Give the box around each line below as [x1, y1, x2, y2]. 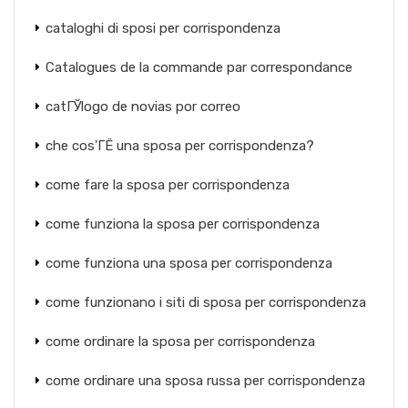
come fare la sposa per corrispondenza [46, 177, 290, 193]
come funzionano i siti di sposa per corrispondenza [46, 294, 366, 311]
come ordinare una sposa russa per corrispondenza [46, 372, 365, 389]
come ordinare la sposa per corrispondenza [46, 333, 315, 350]
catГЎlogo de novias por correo [46, 98, 240, 115]
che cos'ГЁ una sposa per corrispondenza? [46, 138, 314, 154]
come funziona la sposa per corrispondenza [46, 216, 320, 232]
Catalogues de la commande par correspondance [46, 59, 352, 76]
